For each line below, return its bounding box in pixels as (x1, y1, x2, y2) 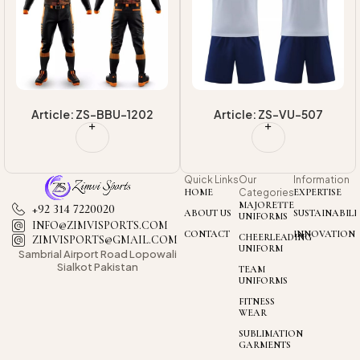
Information (292, 174, 350, 186)
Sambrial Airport (18, 247, 101, 261)
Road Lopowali (100, 247, 178, 261)
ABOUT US (183, 207, 231, 219)
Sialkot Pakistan (57, 260, 139, 274)
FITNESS (238, 296, 275, 308)
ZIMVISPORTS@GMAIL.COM (32, 233, 178, 247)
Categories (238, 186, 294, 199)
